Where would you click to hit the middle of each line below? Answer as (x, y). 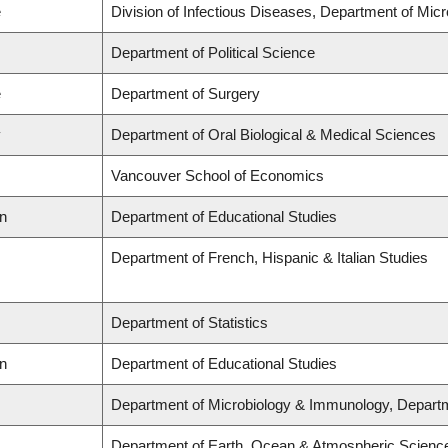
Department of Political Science (213, 53)
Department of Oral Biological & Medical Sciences (273, 135)
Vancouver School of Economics (217, 176)
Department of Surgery (185, 94)
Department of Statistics (189, 323)
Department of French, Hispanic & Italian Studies (269, 258)
